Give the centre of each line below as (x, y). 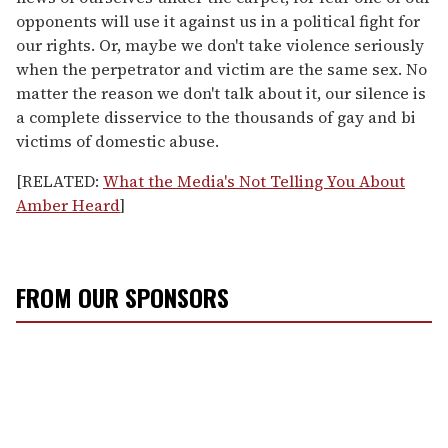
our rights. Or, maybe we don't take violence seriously (220, 44)
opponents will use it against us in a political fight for (218, 20)
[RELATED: (59, 180)
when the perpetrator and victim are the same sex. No (221, 68)
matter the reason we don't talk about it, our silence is (221, 92)
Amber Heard (68, 204)
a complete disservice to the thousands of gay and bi (216, 116)
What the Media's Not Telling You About (254, 180)
